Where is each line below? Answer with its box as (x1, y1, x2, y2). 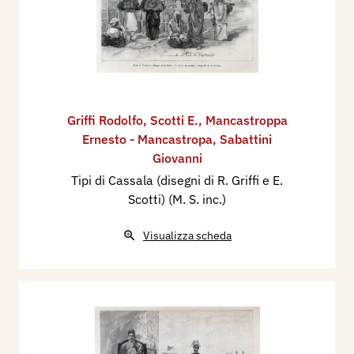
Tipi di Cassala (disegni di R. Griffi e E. (71, 172, 283, 189)
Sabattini (220, 131, 272, 148)
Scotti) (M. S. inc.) (128, 191, 226, 208)
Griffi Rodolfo (66, 112, 143, 129)
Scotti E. (149, 112, 198, 129)
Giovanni (152, 150, 202, 167)
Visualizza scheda (143, 228, 232, 243)
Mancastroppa (205, 112, 288, 129)
